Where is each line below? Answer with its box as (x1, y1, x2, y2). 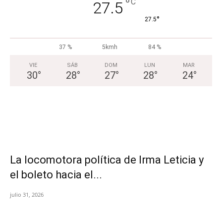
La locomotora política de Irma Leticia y (10, 153, 204, 166)
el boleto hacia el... (10, 168, 102, 181)
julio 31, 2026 (10, 190, 44, 198)
